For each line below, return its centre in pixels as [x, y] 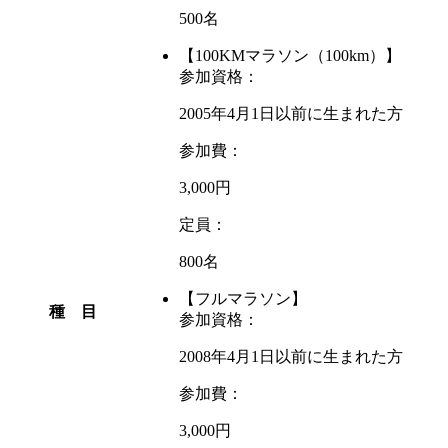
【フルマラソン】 [243, 299]
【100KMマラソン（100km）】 [290, 56]
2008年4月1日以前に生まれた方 [291, 357]
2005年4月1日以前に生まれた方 [291, 114]
